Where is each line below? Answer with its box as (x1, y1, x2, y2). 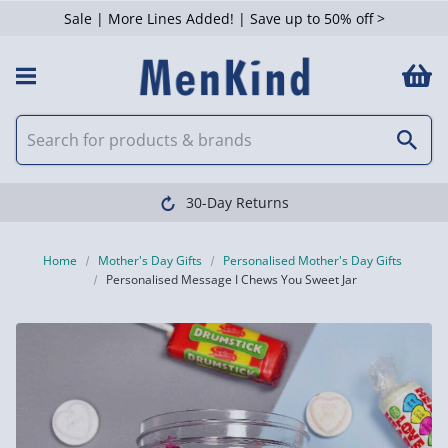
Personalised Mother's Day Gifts (223, 252, 403, 269)
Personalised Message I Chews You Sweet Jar (106, 271, 358, 288)
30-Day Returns (185, 193, 289, 212)
